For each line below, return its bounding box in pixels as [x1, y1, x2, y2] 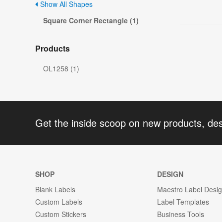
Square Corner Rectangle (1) [43, 15, 139, 26]
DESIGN [157, 168, 184, 179]
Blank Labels [35, 184, 75, 194]
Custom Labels [35, 196, 82, 207]
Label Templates [157, 196, 210, 207]
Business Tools [157, 209, 205, 219]
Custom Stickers [35, 209, 86, 219]
